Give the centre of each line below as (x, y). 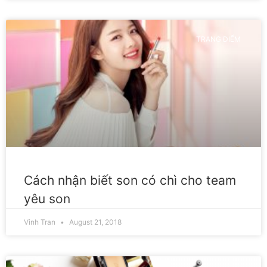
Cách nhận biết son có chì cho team (130, 180)
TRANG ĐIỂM (218, 39)
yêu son (47, 199)
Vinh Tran (41, 222)
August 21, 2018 (94, 222)
